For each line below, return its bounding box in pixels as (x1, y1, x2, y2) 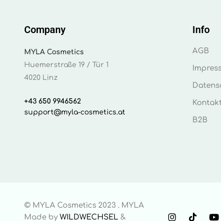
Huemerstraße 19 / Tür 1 (24, 61, 109, 69)
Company (24, 24, 66, 36)
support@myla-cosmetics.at (24, 109, 125, 116)
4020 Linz (24, 74, 58, 82)
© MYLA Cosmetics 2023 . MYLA (24, 201, 144, 210)
